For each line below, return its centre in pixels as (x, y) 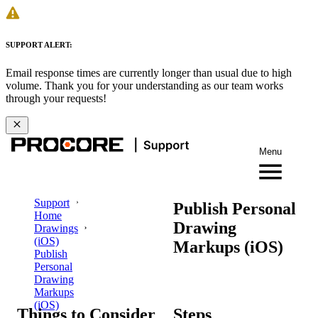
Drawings (56, 228)
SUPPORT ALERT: (39, 44)
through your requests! (56, 98)
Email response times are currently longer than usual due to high (149, 72)
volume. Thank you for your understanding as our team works (144, 85)
